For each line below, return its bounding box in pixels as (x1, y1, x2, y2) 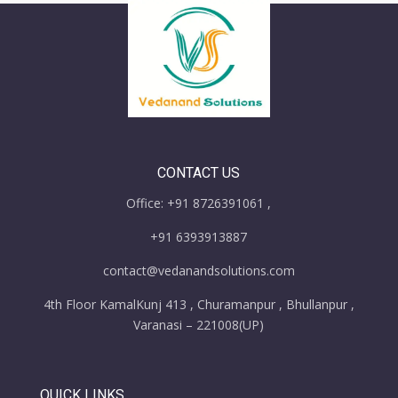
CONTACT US (157, 164, 241, 182)
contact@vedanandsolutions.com (102, 262, 295, 280)
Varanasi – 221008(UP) (133, 316, 265, 334)
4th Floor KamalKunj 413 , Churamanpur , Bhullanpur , (43, 296, 354, 314)
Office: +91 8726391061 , (126, 195, 272, 212)
